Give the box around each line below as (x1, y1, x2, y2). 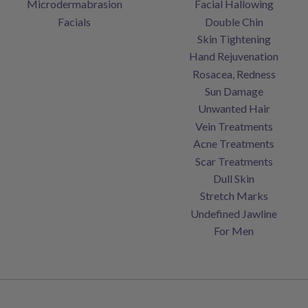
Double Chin (204, 14, 263, 28)
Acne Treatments (193, 137, 274, 151)
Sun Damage (204, 85, 263, 98)
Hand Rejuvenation (189, 49, 278, 63)
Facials (58, 14, 91, 28)
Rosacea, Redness (192, 67, 276, 80)
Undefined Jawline (190, 206, 277, 220)
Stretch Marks (199, 189, 268, 203)
